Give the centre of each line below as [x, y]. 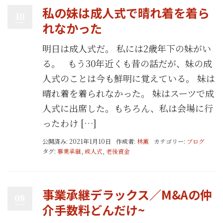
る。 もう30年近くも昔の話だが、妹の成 [127, 63]
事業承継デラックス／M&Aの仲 [127, 194]
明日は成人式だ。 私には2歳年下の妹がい [127, 48]
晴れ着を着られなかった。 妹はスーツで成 [128, 93]
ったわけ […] [69, 123]
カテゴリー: [170, 141]
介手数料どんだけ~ [94, 210]
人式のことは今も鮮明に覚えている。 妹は [129, 78]
